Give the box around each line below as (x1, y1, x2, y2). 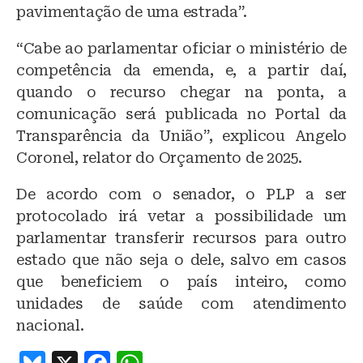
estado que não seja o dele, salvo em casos (16, 251, 347, 269)
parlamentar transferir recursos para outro (16, 229, 347, 247)
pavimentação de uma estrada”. (16, 3, 248, 21)
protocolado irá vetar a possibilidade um (16, 207, 347, 225)
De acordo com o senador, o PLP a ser (16, 186, 347, 203)
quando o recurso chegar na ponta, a (16, 83, 347, 101)
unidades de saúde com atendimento (16, 295, 347, 313)
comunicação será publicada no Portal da (16, 105, 347, 123)
